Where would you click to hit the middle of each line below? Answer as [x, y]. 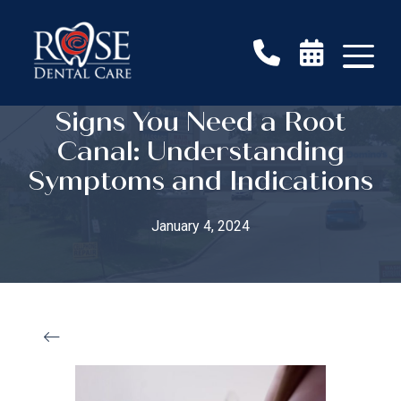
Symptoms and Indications [200, 181]
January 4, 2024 [200, 226]
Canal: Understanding [200, 151]
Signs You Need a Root [200, 122]
